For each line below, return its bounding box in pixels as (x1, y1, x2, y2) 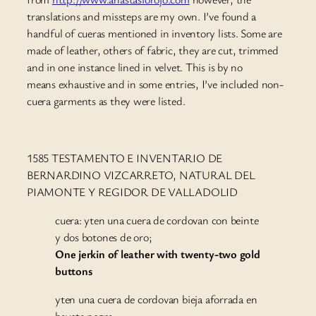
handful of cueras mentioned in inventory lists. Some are (27, 25, 282, 42)
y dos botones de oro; (55, 229, 152, 245)
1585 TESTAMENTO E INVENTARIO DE (27, 150, 223, 166)
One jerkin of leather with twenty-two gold (55, 246, 260, 262)
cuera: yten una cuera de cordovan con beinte (55, 212, 259, 229)
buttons (55, 263, 92, 279)
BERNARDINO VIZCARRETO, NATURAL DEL (27, 166, 255, 183)
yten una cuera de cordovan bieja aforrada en (55, 291, 257, 308)
